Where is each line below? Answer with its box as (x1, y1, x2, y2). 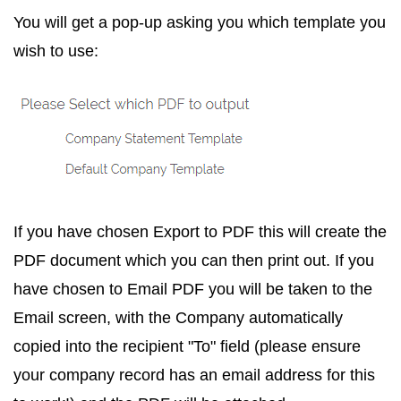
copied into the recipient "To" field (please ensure (13, 337, 361, 355)
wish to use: (13, 41, 98, 60)
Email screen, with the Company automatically (13, 308, 343, 327)
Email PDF (127, 279, 204, 298)
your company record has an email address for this (13, 365, 375, 384)
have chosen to (13, 279, 127, 298)
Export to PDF (153, 222, 254, 241)
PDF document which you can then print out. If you (13, 251, 374, 269)
